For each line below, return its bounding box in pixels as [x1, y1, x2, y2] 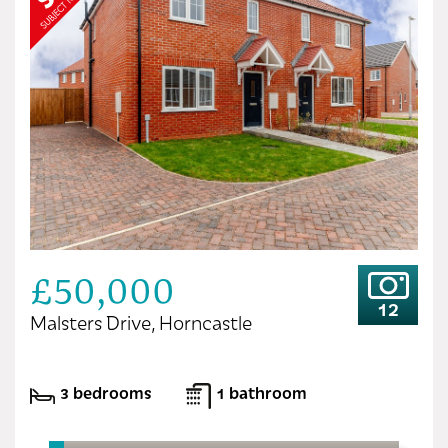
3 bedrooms [60, 380, 152, 403]
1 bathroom [216, 380, 307, 403]
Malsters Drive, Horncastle [30, 309, 252, 335]
